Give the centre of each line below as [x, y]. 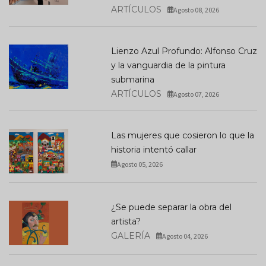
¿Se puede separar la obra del [171, 207]
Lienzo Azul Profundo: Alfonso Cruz [184, 51]
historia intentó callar [153, 149]
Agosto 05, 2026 [140, 164]
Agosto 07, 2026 [197, 94]
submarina [132, 79]
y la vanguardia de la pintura [168, 65]
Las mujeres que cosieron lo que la [182, 135]
